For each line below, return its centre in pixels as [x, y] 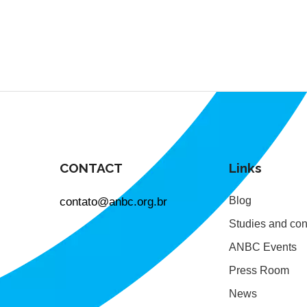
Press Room [259, 271]
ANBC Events [263, 247]
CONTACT [91, 168]
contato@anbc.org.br [114, 202]
